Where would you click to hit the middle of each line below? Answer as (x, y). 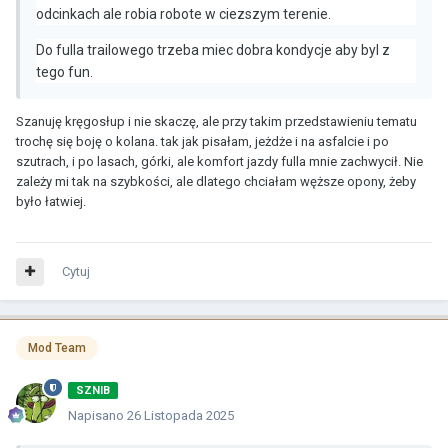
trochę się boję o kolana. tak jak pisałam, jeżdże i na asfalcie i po (202, 142)
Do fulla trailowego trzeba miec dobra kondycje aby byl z (213, 50)
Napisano (97, 416)
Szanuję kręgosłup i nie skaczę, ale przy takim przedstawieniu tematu (216, 122)
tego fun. (64, 72)
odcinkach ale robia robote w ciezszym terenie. (183, 14)
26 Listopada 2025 (180, 416)
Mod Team (57, 348)
